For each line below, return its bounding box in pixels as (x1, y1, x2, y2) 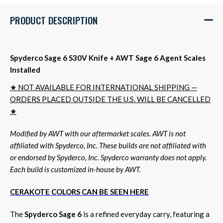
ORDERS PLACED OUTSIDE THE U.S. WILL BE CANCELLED (10, 94, 211, 104)
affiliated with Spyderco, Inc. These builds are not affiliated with (10, 140, 206, 150)
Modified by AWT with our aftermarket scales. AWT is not (10, 128, 186, 138)
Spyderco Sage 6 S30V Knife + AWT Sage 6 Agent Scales (10, 53, 206, 62)
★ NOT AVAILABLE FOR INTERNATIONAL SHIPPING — (10, 82, 197, 92)
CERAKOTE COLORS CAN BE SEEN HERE (10, 187, 149, 196)
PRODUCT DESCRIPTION (10, 12, 98, 27)
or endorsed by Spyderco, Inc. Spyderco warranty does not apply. (10, 152, 207, 162)
